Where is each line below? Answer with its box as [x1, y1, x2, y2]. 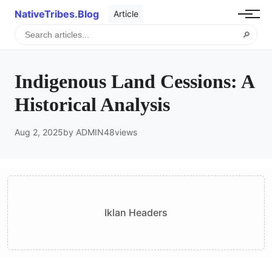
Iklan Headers [104, 206, 168, 219]
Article [114, 8, 138, 19]
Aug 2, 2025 [15, 126, 63, 137]
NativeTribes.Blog [15, 7, 99, 20]
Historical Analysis [15, 93, 170, 115]
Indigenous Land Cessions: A [15, 70, 254, 92]
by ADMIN [63, 126, 104, 137]
